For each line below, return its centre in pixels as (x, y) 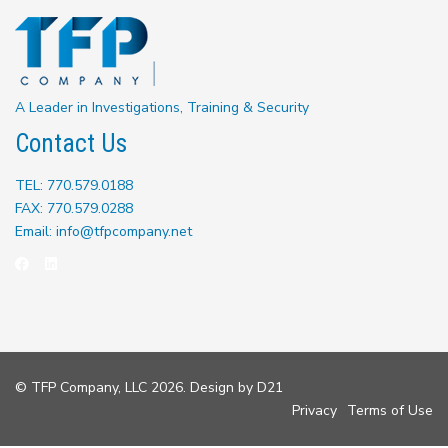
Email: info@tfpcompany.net (103, 231)
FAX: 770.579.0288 (74, 208)
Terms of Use (390, 410)
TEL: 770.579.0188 (74, 185)
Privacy (314, 410)
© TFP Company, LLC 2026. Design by (136, 387)
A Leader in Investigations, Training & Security (162, 107)
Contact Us (71, 143)
